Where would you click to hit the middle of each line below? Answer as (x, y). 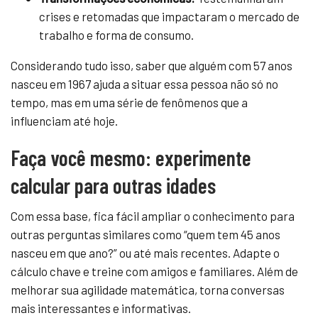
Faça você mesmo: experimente (131, 157)
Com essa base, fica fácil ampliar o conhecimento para (153, 215)
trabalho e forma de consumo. (116, 34)
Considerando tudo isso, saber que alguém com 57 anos (152, 65)
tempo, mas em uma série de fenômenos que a (129, 102)
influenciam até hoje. (64, 120)
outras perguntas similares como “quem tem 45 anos (146, 234)
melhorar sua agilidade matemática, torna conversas (148, 289)
